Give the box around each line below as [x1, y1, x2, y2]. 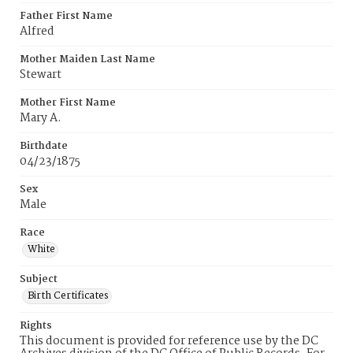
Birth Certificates [28, 288, 109, 304]
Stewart [20, 65, 61, 84]
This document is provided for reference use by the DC [20, 332, 318, 351]
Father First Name [20, 8, 113, 24]
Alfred [20, 22, 54, 41]
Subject [20, 271, 58, 288]
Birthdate [20, 138, 68, 154]
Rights [20, 318, 52, 334]
